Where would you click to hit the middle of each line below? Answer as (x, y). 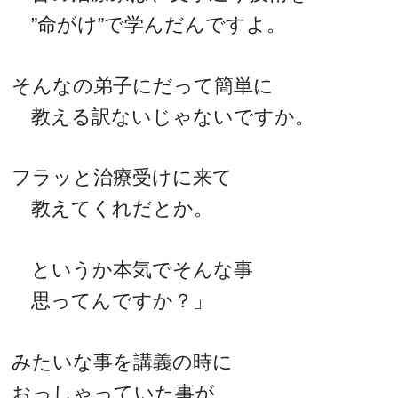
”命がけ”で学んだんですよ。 (149, 25)
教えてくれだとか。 (113, 209)
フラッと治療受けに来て (123, 178)
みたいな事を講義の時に (123, 362)
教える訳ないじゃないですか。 (163, 116)
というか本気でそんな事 (133, 270)
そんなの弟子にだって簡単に (143, 85)
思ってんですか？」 (112, 301)
